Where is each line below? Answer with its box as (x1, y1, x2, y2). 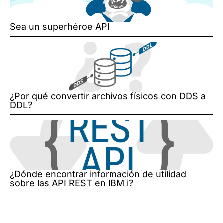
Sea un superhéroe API (10, 21, 110, 32)
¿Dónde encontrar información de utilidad (10, 169, 186, 180)
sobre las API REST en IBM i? (10, 178, 133, 189)
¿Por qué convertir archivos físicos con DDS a (10, 91, 206, 102)
